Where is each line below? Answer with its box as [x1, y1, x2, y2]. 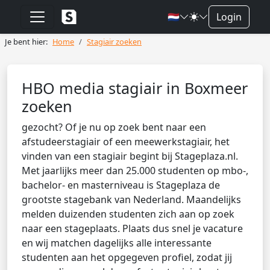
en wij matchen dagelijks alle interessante [22, 236, 212, 250]
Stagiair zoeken [87, 36, 142, 47]
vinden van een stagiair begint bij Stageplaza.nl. [22, 149, 238, 163]
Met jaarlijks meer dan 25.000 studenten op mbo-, [22, 164, 248, 177]
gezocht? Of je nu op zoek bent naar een [22, 121, 206, 134]
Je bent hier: [5, 36, 48, 47]
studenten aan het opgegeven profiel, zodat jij [22, 251, 232, 264]
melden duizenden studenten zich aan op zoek [22, 207, 234, 221]
